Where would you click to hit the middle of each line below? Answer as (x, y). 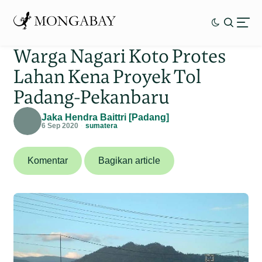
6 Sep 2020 (60, 125)
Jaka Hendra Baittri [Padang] (106, 117)
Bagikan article (130, 160)
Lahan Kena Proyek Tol (108, 76)
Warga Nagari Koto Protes (120, 56)
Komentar (48, 160)
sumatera (102, 125)
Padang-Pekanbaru (92, 96)
